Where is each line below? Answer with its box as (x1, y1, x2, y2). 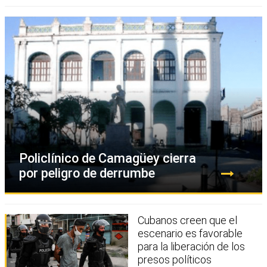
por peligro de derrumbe (19, 166, 155, 181)
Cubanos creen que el (138, 214, 238, 227)
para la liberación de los (138, 240, 246, 253)
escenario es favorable (138, 227, 243, 240)
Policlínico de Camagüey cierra (19, 151, 196, 166)
